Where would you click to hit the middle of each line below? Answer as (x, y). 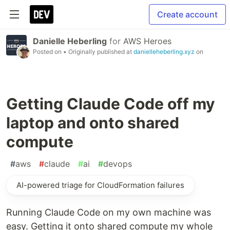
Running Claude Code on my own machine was (109, 212)
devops (118, 164)
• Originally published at (98, 52)
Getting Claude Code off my (111, 104)
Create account (187, 14)
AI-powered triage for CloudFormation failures (100, 185)
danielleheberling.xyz (164, 52)
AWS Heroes (147, 41)
